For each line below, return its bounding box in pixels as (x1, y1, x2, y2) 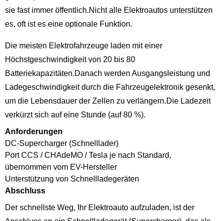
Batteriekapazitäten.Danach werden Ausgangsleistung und (5, 69, 210, 77)
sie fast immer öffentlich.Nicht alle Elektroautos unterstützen (5, 5, 213, 14)
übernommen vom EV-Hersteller (5, 162, 117, 171)
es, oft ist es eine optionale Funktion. (5, 19, 132, 28)
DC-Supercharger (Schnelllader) (5, 139, 118, 147)
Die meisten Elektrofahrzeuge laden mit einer (5, 41, 162, 50)
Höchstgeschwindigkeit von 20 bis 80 (5, 55, 135, 64)
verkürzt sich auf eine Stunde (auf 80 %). (5, 110, 146, 119)
